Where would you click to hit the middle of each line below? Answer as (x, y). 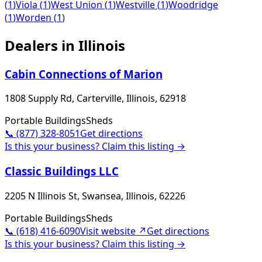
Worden (34, 17)
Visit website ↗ (113, 231)
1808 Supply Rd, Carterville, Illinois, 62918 (95, 99)
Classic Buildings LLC (62, 171)
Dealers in (42, 45)
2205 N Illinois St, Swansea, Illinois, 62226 (95, 196)
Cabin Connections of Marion (84, 74)
